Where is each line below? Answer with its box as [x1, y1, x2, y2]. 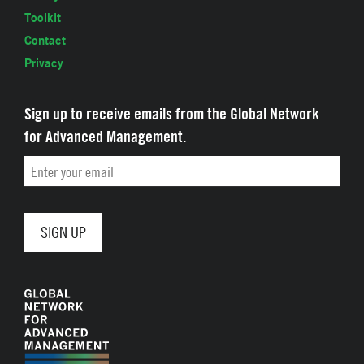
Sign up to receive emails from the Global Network [24, 102, 319, 123]
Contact [24, 32, 66, 48]
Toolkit [24, 9, 61, 25]
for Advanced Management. [24, 125, 186, 146]
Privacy [24, 54, 63, 71]
